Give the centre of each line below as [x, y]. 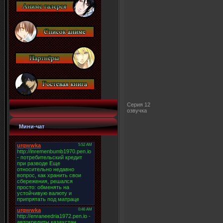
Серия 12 [139, 104]
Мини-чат [32, 127]
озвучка [137, 110]
